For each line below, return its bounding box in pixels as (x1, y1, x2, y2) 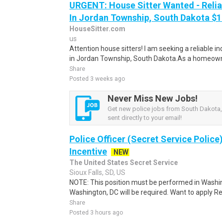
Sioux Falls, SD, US (69, 168, 125, 176)
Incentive (69, 146, 107, 157)
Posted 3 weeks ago (69, 75, 125, 82)
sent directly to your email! (108, 114, 182, 121)
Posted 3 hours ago (69, 209, 123, 216)
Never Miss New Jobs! (108, 93, 198, 104)
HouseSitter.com (69, 25, 125, 33)
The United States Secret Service (69, 159, 178, 166)
